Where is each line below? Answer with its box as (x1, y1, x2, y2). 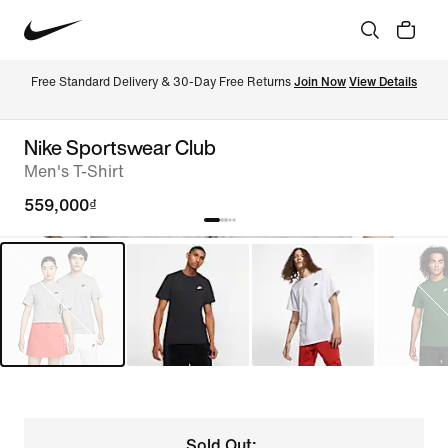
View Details (349, 75, 417, 89)
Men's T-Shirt (24, 163, 124, 180)
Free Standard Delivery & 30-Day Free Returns (31, 75, 294, 89)
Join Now (294, 75, 346, 89)
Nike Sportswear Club (24, 133, 216, 162)
